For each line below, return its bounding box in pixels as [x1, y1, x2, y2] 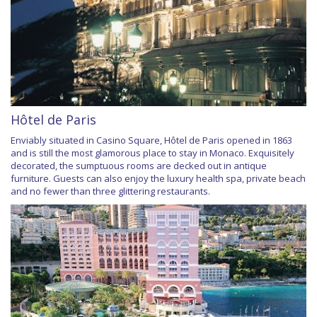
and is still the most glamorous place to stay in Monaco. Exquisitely [11, 146, 294, 159]
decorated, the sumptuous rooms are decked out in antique [11, 158, 267, 172]
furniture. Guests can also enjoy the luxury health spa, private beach [11, 171, 306, 185]
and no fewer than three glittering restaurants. [11, 184, 210, 197]
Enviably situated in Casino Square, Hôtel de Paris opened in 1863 [11, 133, 292, 146]
